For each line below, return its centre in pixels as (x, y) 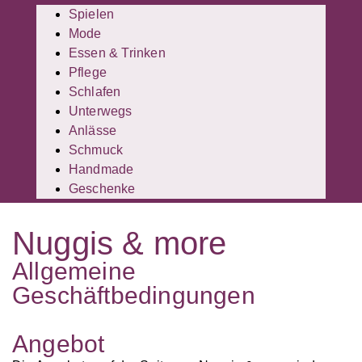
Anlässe (93, 131)
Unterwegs (100, 112)
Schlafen (95, 92)
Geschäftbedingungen (134, 296)
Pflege (87, 73)
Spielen (91, 15)
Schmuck (96, 150)
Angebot (59, 344)
